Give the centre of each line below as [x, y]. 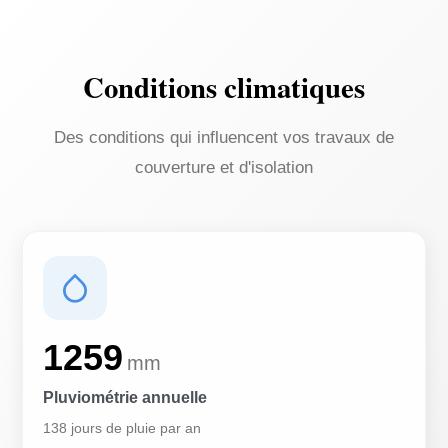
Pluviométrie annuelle [125, 397]
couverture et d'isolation [224, 167]
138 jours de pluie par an [122, 428]
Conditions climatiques [224, 87]
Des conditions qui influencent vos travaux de [224, 137]
